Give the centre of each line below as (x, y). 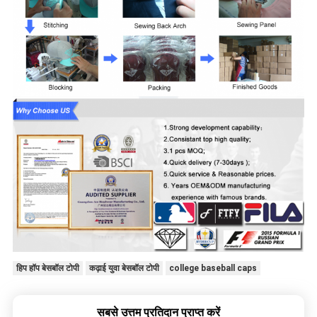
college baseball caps (213, 269)
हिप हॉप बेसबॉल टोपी (47, 269)
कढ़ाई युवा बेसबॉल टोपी (124, 269)
